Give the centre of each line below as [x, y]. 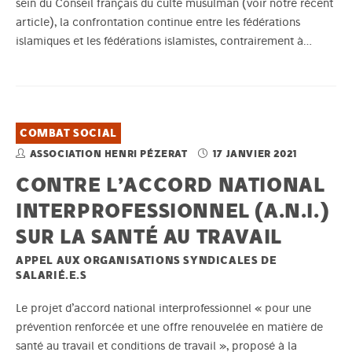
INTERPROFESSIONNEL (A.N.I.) [173, 210]
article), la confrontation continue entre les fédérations [158, 22]
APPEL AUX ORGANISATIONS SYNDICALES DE [147, 260]
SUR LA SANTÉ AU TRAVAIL [149, 236]
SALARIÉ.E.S [51, 275]
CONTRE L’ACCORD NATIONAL [170, 184]
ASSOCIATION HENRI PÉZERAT [110, 153]
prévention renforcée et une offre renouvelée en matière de [169, 326]
